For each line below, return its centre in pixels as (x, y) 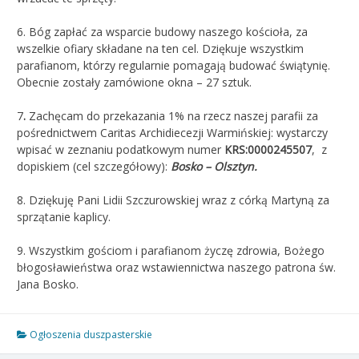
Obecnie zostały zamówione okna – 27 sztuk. (134, 82)
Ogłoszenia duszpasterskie (91, 334)
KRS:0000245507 (268, 149)
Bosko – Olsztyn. (214, 166)
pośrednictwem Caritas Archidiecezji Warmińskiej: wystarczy (172, 132)
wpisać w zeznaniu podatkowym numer (121, 149)
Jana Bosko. (48, 284)
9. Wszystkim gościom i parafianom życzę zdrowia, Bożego (171, 250)
